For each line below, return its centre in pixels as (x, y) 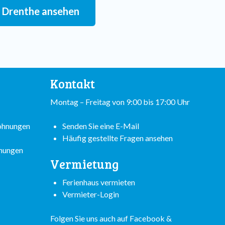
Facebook (147, 218)
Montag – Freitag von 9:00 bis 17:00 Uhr (120, 102)
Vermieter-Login (91, 194)
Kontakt (73, 84)
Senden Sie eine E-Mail (101, 126)
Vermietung (84, 164)
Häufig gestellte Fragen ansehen (118, 138)
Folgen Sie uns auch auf (90, 218)
